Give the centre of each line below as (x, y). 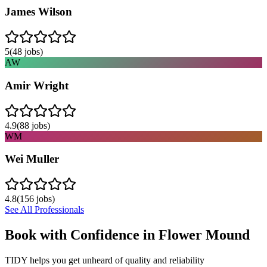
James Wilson (38, 12)
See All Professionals (44, 209)
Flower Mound (204, 235)
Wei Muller (32, 159)
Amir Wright (37, 85)
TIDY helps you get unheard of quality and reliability (105, 260)
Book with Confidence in (82, 235)
